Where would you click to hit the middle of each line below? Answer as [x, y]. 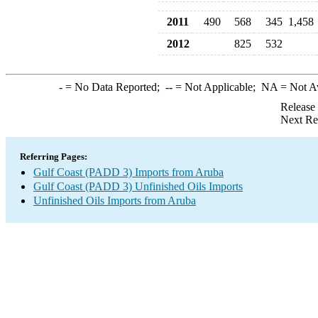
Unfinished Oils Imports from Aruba [115, 201]
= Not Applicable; [216, 87]
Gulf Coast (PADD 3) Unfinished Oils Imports [138, 186]
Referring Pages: [54, 157]
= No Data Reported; [114, 87]
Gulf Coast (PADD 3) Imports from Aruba [128, 172]
